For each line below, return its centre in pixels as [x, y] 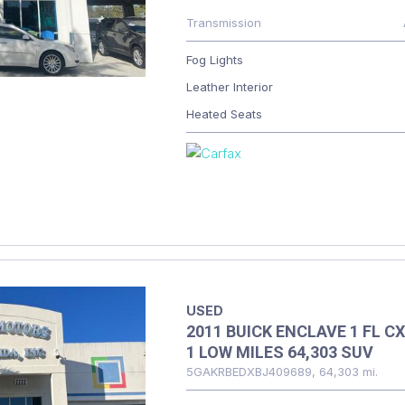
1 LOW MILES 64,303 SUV [279, 352]
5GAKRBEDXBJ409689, [250, 372]
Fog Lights [214, 60]
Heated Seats [224, 114]
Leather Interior [229, 87]
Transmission [223, 23]
